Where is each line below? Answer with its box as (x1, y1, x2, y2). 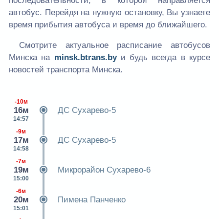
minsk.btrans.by (54, 53, 117, 63)
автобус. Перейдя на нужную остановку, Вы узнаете (9, 8, 210, 18)
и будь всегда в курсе (116, 53, 211, 63)
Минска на (9, 53, 54, 63)
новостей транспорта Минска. (9, 65, 123, 75)
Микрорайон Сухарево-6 (58, 165, 151, 175)
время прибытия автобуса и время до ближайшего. (9, 20, 207, 30)
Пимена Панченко (58, 195, 126, 205)
